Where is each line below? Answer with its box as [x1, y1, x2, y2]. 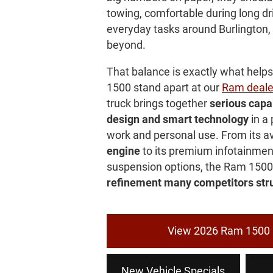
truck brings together [106, 96, 210, 110]
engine [106, 144, 140, 157]
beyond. [106, 38, 146, 51]
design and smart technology [106, 112, 249, 126]
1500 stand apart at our [106, 80, 222, 94]
